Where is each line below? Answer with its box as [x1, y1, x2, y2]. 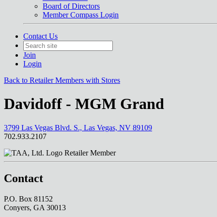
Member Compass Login [43, 11, 119, 19]
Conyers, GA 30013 [4, 203, 66, 212]
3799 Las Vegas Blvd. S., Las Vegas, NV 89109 [4, 123, 152, 132]
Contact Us [23, 32, 58, 40]
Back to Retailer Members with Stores [4, 76, 120, 84]
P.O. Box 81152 [4, 194, 53, 203]
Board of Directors [43, 2, 100, 10]
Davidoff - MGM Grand [4, 95, 164, 113]
